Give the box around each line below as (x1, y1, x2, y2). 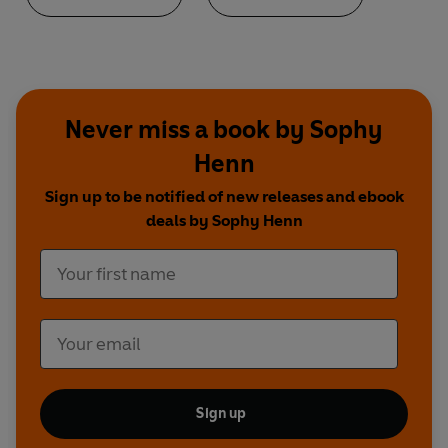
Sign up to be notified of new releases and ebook (44, 187, 404, 207)
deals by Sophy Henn (145, 211, 303, 231)
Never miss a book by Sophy (65, 115, 383, 145)
